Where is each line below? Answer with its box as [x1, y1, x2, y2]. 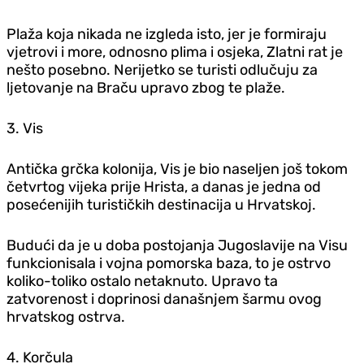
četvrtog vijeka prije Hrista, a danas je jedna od [6, 177, 321, 196]
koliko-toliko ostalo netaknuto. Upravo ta [6, 271, 278, 290]
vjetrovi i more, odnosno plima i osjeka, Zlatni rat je [6, 42, 343, 61]
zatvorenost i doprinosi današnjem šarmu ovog [6, 289, 322, 308]
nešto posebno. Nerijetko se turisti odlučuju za [6, 60, 318, 79]
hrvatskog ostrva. [6, 307, 125, 326]
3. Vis [6, 119, 43, 137]
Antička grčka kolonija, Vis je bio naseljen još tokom [6, 159, 348, 178]
